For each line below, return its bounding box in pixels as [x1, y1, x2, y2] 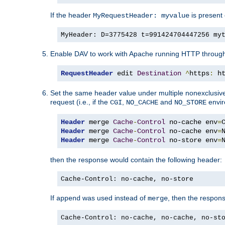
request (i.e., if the [50, 97, 110, 106]
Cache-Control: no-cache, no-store [61, 175, 193, 183]
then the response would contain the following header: [50, 155, 222, 164]
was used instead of [80, 193, 148, 202]
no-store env [165, 136, 217, 144]
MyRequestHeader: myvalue [93, 11, 189, 20]
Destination [137, 69, 181, 77]
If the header [50, 11, 93, 19]
